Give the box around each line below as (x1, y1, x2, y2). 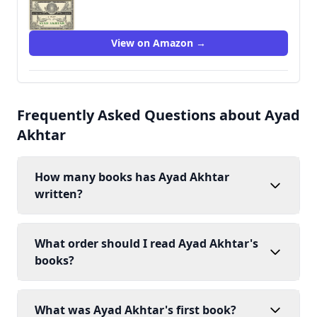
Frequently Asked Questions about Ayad (17, 105, 300, 125)
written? (35, 186, 83, 202)
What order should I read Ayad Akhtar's (35, 236, 258, 251)
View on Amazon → (111, 36, 206, 50)
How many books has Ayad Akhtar (35, 169, 229, 185)
